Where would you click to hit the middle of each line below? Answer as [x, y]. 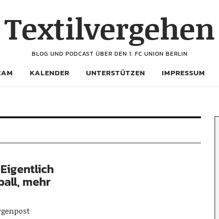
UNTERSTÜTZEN [116, 73]
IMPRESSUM [184, 73]
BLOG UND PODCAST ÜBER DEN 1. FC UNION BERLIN [109, 54]
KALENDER [50, 73]
